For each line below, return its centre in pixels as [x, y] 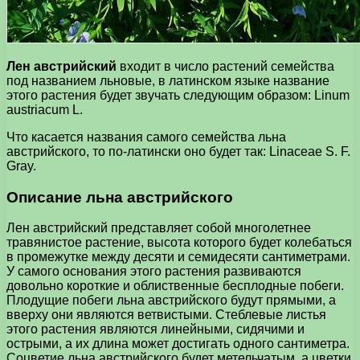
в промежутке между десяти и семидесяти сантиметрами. [178, 257]
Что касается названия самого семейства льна [146, 137]
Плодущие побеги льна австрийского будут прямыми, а [171, 301]
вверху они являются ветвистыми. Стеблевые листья [166, 315]
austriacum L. [45, 109]
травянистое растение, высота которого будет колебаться [179, 243]
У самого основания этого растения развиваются [154, 272]
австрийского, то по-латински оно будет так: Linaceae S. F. [178, 151]
